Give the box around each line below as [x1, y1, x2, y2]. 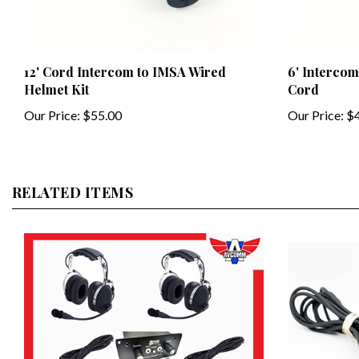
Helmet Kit [24, 67, 89, 85]
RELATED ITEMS [12, 170, 134, 190]
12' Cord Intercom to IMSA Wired [24, 50, 226, 67]
